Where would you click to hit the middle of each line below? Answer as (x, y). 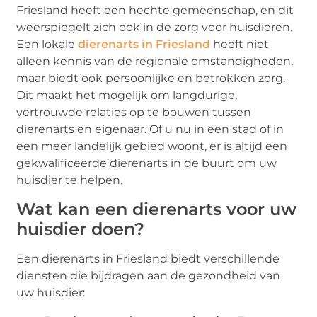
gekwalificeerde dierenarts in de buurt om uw (147, 163)
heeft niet (240, 45)
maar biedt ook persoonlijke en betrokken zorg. (151, 79)
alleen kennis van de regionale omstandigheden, (155, 62)
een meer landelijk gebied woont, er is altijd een (152, 146)
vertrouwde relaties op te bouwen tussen (134, 113)
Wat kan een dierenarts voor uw (157, 209)
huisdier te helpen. (70, 180)
